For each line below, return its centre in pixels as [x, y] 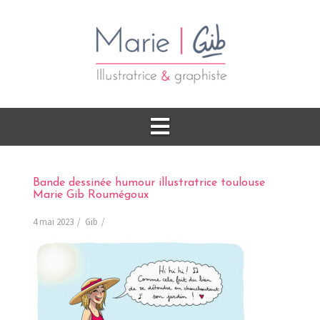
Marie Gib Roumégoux [91, 195]
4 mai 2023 [53, 221]
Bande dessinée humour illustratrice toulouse [149, 182]
